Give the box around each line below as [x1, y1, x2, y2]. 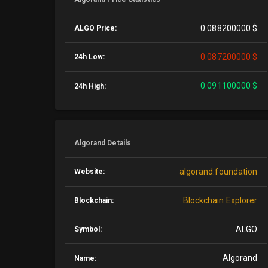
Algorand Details [74, 139, 132, 147]
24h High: [74, 82, 106, 90]
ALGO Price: [74, 24, 117, 32]
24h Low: [74, 53, 105, 61]
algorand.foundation [179, 167, 258, 176]
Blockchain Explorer [182, 196, 258, 205]
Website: [74, 167, 105, 176]
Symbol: [74, 225, 102, 233]
